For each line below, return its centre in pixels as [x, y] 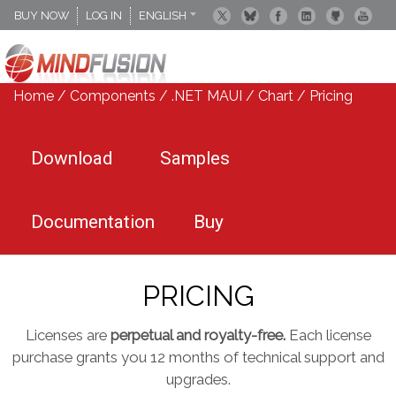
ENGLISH [164, 15]
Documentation [93, 222]
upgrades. [198, 379]
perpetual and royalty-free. [198, 335]
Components [113, 96]
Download [72, 158]
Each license [328, 335]
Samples [195, 158]
